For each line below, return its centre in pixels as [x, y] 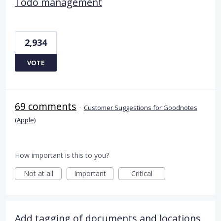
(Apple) [25, 120]
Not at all [38, 173]
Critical [142, 173]
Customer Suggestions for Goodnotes [141, 107]
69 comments [46, 106]
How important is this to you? [62, 155]
